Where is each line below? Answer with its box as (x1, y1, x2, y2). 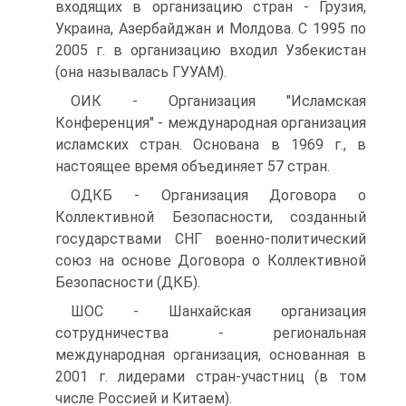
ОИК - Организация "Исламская (71, 92, 366, 110)
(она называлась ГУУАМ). (55, 63, 227, 81)
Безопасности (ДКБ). (55, 274, 200, 291)
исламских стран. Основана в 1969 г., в (55, 136, 366, 153)
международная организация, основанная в (55, 346, 366, 363)
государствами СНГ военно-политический (55, 230, 366, 247)
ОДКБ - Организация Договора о (71, 187, 366, 204)
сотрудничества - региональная (55, 324, 366, 342)
